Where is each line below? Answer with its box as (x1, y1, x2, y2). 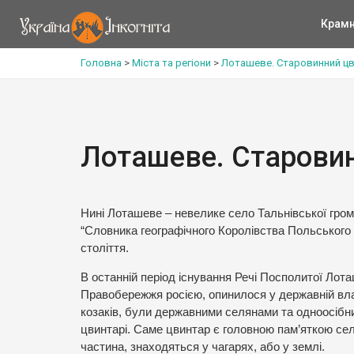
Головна (81, 57, 122, 69)
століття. (81, 242, 129, 254)
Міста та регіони (132, 57, 211, 69)
